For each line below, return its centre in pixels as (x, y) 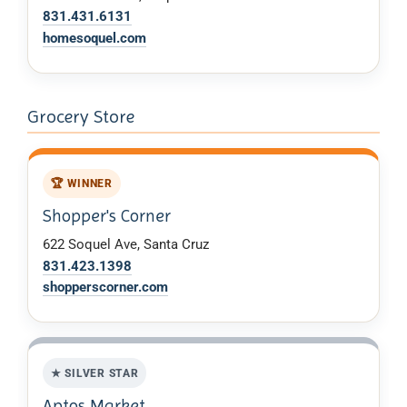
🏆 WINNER (81, 184)
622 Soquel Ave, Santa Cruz (126, 245)
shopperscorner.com (105, 288)
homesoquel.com (94, 38)
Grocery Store (81, 116)
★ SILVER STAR (94, 372)
